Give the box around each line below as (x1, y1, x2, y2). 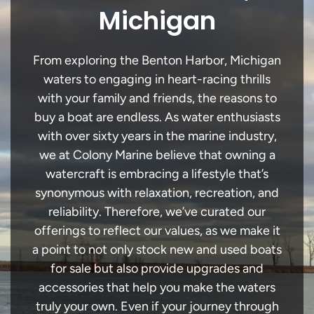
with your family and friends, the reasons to (37, 90, 277, 106)
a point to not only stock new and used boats (32, 242, 282, 257)
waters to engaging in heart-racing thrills (43, 71, 271, 87)
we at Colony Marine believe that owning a (39, 147, 275, 163)
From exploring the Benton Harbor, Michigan (33, 53, 281, 68)
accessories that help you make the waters (39, 280, 275, 295)
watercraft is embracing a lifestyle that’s (46, 166, 268, 182)
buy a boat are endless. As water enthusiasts (34, 109, 280, 125)
